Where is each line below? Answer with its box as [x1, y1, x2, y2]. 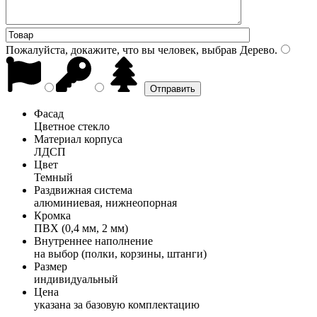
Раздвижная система [34, 183, 132, 196]
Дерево [237, 43, 275, 56]
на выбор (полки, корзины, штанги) [34, 247, 207, 260]
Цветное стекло [34, 120, 110, 132]
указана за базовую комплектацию [34, 298, 200, 311]
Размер [34, 260, 67, 272]
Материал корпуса [34, 132, 122, 145]
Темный [34, 171, 73, 183]
